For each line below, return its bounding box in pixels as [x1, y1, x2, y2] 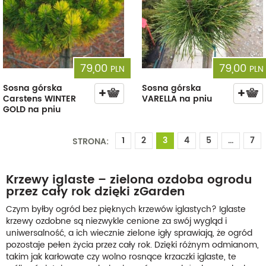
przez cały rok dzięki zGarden [6, 182, 185, 202]
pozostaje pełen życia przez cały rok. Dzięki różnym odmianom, [6, 237, 259, 252]
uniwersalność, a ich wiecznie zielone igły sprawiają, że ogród [6, 226, 252, 240]
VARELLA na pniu [142, 91, 212, 106]
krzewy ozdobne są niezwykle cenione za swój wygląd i [6, 214, 227, 228]
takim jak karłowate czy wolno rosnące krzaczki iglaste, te [6, 249, 236, 264]
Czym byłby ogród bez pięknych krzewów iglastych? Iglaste [6, 202, 246, 216]
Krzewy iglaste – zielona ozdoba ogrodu [6, 170, 252, 190]
